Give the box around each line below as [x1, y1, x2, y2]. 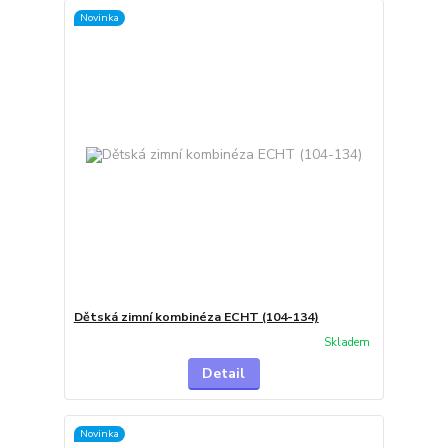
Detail [202, 364, 246, 384]
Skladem [323, 334, 370, 350]
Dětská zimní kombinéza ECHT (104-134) [73, 308, 319, 325]
